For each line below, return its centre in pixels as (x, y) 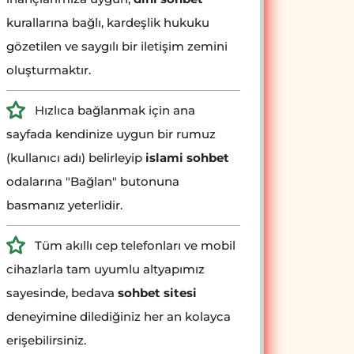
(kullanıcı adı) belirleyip (76, 157)
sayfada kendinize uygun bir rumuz (111, 134)
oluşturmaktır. (49, 70)
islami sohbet (187, 157)
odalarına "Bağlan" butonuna (93, 181)
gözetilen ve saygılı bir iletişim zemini (117, 46)
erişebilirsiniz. (46, 340)
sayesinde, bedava (62, 292)
